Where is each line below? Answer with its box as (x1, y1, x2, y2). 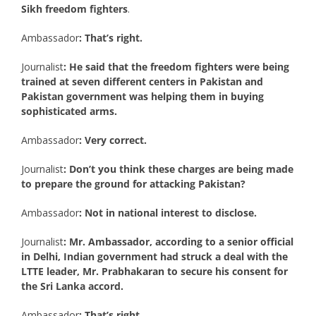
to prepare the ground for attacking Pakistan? (20, 176, 245, 190)
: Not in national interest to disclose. (78, 205, 257, 219)
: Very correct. (78, 133, 147, 147)
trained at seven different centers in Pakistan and (20, 74, 263, 88)
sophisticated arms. (20, 104, 117, 118)
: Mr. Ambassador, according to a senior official (63, 234, 293, 248)
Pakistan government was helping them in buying (20, 89, 264, 103)
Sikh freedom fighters (20, 1, 128, 16)
